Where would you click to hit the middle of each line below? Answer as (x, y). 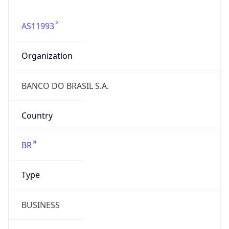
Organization (47, 47)
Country (37, 106)
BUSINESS (40, 196)
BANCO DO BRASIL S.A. (65, 76)
